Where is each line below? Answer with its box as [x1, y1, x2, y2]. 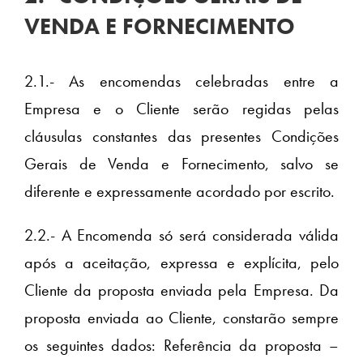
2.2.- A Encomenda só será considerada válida [24, 224, 339, 246]
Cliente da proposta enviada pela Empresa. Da [24, 280, 339, 301]
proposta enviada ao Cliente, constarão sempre [24, 307, 339, 329]
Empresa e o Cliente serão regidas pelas [24, 98, 339, 120]
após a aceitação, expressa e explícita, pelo [24, 252, 339, 274]
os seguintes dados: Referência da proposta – [24, 335, 339, 357]
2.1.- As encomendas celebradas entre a [24, 70, 339, 92]
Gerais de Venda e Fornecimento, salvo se [24, 153, 339, 175]
